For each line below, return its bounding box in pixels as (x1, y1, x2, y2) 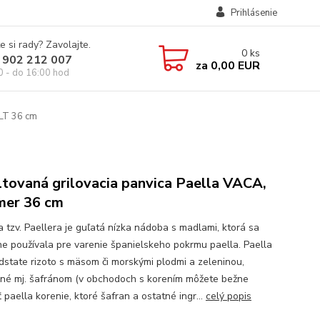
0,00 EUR (207, 57, 260, 74)
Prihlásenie (230, 6, 277, 19)
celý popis (205, 289, 251, 303)
